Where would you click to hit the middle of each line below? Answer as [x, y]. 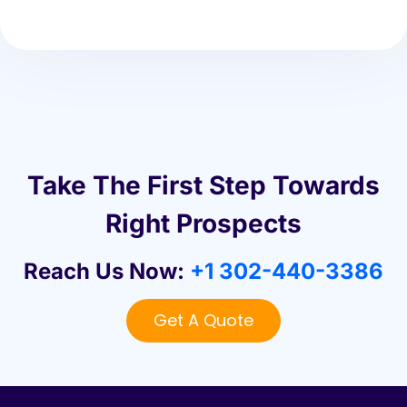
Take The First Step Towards [203, 185]
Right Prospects [203, 223]
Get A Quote [203, 320]
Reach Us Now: [107, 271]
